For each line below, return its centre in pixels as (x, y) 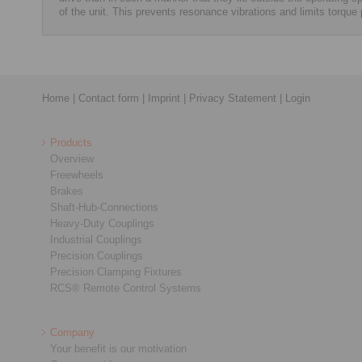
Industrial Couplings (96, 239)
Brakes (67, 191)
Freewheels (77, 175)
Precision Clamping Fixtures (116, 271)
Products (71, 142)
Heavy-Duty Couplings (102, 223)
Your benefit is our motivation (118, 348)
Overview (72, 158)
